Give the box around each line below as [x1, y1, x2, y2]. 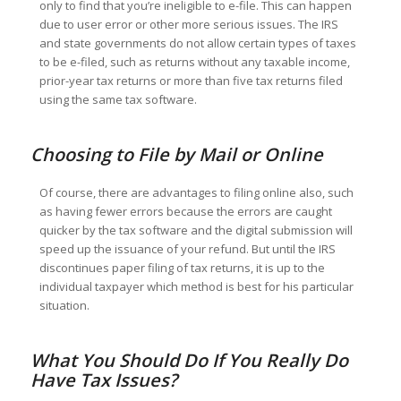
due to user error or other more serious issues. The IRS [38, 16, 338, 33]
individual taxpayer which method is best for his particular [38, 278, 354, 295]
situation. [38, 297, 90, 314]
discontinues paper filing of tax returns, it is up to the [38, 260, 325, 277]
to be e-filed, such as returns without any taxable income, [38, 54, 350, 71]
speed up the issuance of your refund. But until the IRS [38, 241, 336, 258]
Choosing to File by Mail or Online [30, 142, 323, 167]
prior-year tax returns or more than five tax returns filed [38, 73, 343, 90]
